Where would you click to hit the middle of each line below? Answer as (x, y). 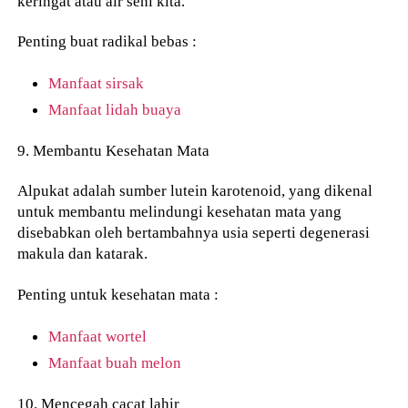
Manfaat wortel (98, 337)
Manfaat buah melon (115, 362)
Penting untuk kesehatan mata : (118, 295)
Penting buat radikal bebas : (107, 41)
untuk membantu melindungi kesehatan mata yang (180, 212)
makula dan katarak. (83, 254)
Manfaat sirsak (97, 83)
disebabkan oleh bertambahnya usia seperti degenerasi (194, 233)
